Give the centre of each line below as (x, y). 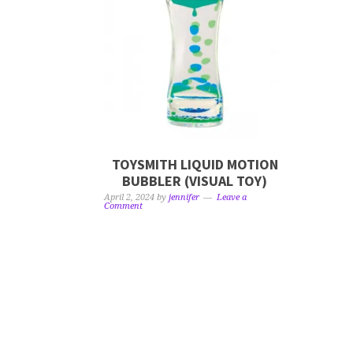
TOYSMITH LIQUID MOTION (195, 165)
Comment (123, 206)
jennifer (184, 198)
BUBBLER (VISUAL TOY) (195, 181)
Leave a (232, 198)
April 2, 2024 (129, 198)
